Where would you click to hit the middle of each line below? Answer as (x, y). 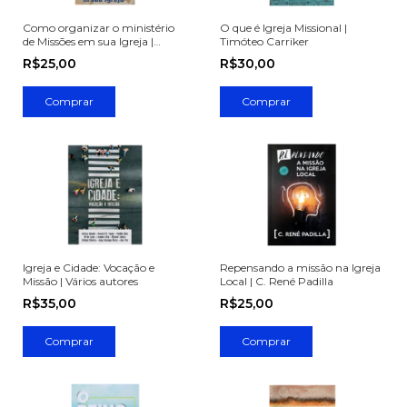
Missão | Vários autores (80, 281)
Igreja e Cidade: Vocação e (89, 267)
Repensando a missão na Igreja (300, 267)
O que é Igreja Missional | (283, 27)
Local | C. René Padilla (276, 281)
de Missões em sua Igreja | (88, 41)
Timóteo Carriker (264, 41)
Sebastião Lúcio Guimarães (94, 55)
